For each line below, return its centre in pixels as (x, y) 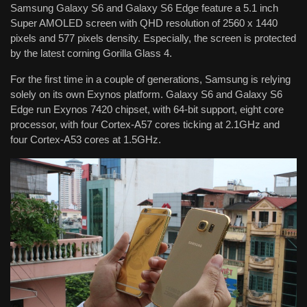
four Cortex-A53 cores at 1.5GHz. (86, 140)
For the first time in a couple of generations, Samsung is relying (150, 79)
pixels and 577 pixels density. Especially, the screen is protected (153, 38)
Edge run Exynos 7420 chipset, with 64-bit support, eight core (147, 110)
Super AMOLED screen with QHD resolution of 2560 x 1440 (144, 23)
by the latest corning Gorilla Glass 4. (91, 53)
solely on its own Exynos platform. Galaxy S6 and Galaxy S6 (146, 95)
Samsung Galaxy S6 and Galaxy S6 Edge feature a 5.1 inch (144, 8)
